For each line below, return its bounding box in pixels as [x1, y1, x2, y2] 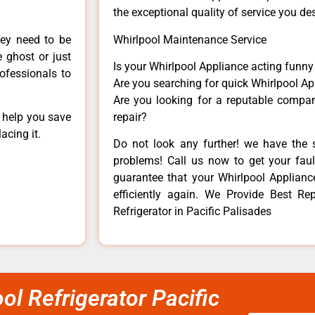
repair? [113, 110, 147, 124]
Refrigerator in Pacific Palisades [113, 205, 271, 219]
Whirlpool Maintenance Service [113, 32, 266, 46]
